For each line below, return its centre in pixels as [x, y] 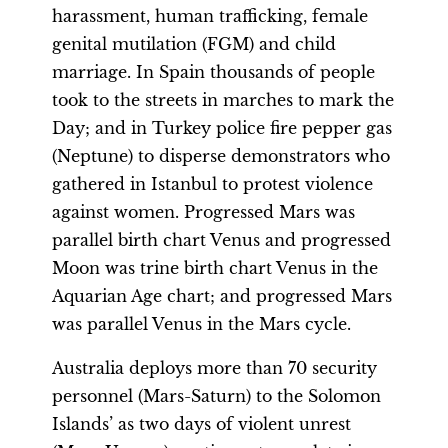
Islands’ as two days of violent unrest [201, 424]
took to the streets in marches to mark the [223, 100]
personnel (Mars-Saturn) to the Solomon [216, 396]
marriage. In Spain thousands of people [213, 72]
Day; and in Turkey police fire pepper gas [222, 128]
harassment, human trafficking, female [210, 16]
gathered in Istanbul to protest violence [212, 184]
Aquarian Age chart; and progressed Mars [222, 296]
